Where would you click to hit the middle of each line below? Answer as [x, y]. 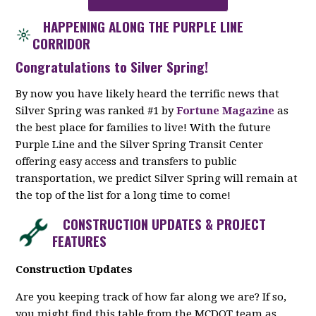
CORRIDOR [62, 43]
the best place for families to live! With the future [144, 127]
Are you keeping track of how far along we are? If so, [151, 297]
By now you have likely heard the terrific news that [148, 93]
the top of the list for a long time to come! [123, 195]
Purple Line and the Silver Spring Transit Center [140, 144]
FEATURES [80, 240]
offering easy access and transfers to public [126, 161]
